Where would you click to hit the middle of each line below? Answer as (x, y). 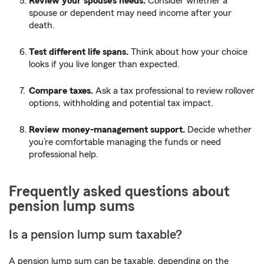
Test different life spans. (79, 52)
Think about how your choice (188, 52)
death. (42, 26)
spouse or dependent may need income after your (130, 13)
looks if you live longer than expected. (104, 65)
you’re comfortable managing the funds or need (125, 142)
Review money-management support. (107, 130)
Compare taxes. (61, 91)
